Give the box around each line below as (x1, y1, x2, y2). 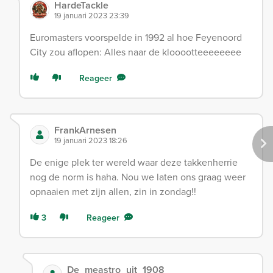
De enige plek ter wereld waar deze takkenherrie (30, 155, 238, 169)
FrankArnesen (54, 123, 116, 138)
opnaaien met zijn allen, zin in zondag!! (30, 185, 196, 199)
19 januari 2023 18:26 (54, 135, 127, 146)
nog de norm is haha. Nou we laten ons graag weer (30, 170, 246, 184)
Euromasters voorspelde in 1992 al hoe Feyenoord (30, 30, 242, 44)
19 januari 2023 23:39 (54, 10, 129, 21)
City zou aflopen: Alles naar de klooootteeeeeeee (30, 45, 241, 59)
